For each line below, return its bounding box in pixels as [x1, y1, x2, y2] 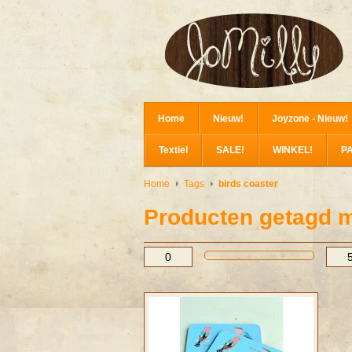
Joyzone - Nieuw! [272, 113, 348, 124]
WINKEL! [273, 145, 313, 156]
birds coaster [218, 178, 278, 189]
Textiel [159, 145, 188, 156]
